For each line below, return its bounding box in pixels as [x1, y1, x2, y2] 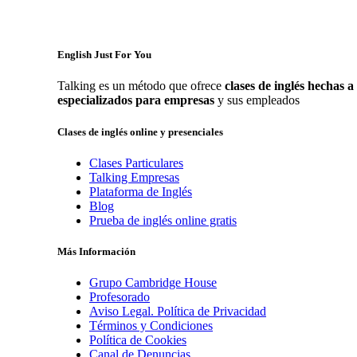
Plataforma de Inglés [89, 184, 192, 198]
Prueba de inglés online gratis [89, 213, 237, 227]
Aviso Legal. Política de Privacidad [89, 304, 266, 319]
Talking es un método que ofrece [57, 79, 225, 93]
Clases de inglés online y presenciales [57, 125, 223, 138]
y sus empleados [214, 93, 300, 108]
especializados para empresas [57, 93, 214, 108]
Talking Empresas [89, 170, 179, 184]
